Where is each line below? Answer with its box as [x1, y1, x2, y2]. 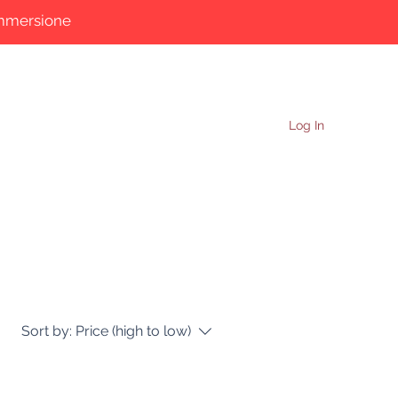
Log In [289, 117, 325, 132]
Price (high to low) [76, 322, 191, 339]
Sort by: [21, 322, 72, 339]
